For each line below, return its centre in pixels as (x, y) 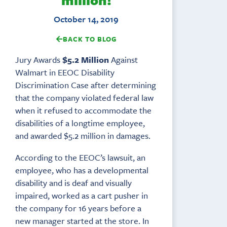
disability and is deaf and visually (73, 182)
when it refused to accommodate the (83, 110)
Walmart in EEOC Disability (65, 72)
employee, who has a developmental (82, 170)
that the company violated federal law (84, 97)
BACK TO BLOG (90, 39)
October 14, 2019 (86, 19)
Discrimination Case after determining (86, 85)
